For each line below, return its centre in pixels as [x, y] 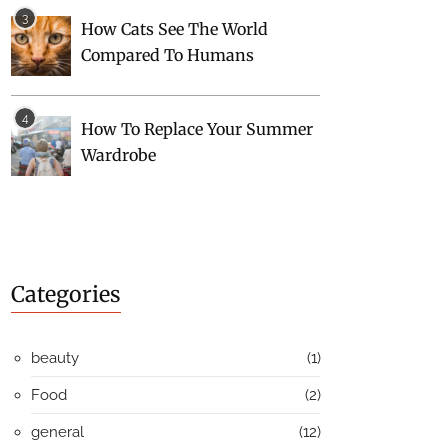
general [57, 431]
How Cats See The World [174, 28]
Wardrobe [118, 154]
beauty [55, 357]
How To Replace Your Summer [197, 128]
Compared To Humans [167, 54]
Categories [66, 294]
